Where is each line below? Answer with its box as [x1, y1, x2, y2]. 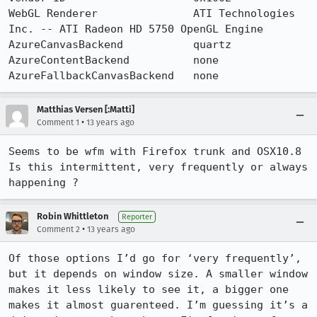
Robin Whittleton [37, 211, 108, 221]
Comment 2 [37, 224, 80, 234]
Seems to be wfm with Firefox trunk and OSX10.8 [8, 145, 301, 158]
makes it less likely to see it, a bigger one [8, 283, 289, 296]
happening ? [8, 176, 79, 189]
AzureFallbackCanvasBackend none [8, 69, 219, 82]
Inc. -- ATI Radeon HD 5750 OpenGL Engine [8, 23, 263, 35]
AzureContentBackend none [8, 54, 219, 67]
